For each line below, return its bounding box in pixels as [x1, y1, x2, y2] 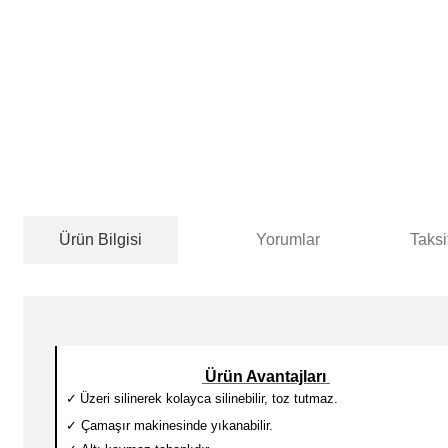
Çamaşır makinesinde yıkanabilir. [81, 418, 273, 433]
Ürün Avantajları [205, 368, 326, 385]
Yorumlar [255, 231, 320, 248]
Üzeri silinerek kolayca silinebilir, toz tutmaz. [80, 391, 338, 406]
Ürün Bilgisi [59, 231, 142, 248]
